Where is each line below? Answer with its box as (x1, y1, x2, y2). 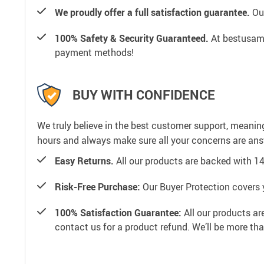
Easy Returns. (55, 154, 114, 167)
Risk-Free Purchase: (55, 180, 140, 193)
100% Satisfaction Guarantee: (55, 206, 181, 219)
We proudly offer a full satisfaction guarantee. (55, 5, 250, 19)
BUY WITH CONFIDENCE (72, 86, 215, 104)
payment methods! (55, 45, 134, 59)
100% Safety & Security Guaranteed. (55, 31, 209, 45)
